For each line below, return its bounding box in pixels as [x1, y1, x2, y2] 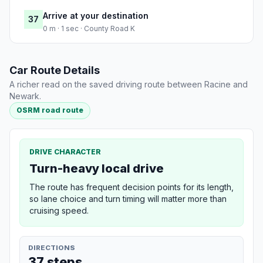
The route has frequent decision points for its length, [29, 181, 234, 192]
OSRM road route [16, 106, 84, 115]
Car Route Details [9, 64, 100, 77]
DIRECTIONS [28, 243, 75, 252]
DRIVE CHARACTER [29, 147, 101, 156]
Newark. [9, 91, 41, 102]
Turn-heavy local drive [29, 161, 164, 176]
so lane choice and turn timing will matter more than [29, 193, 227, 204]
